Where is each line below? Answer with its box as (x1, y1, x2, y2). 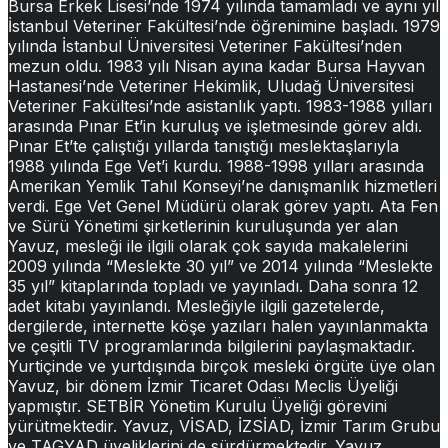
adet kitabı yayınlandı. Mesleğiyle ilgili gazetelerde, (8, 296, 385, 317)
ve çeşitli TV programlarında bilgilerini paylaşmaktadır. (8, 336, 415, 357)
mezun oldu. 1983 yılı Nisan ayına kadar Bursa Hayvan (8, 56, 425, 77)
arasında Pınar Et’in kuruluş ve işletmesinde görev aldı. (8, 116, 422, 137)
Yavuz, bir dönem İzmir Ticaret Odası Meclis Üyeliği (8, 376, 398, 397)
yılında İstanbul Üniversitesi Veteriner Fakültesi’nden (8, 36, 402, 57)
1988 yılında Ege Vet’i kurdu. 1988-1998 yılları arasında (8, 156, 424, 177)
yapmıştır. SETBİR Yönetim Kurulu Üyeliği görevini (8, 396, 387, 417)
